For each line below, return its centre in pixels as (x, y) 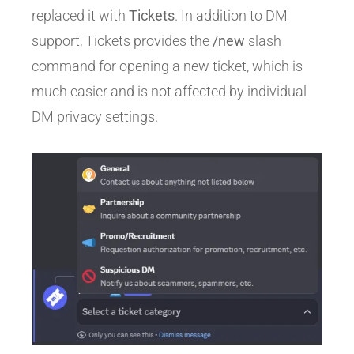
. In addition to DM (231, 16)
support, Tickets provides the (122, 41)
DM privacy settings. (95, 117)
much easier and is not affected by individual (169, 92)
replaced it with (80, 16)
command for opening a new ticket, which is (167, 66)
